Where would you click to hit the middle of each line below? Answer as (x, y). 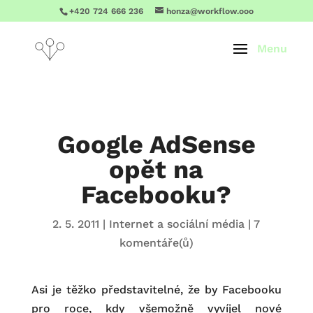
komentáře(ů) (156, 243)
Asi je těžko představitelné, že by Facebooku (156, 290)
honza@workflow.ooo (210, 11)
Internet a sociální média (177, 224)
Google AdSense (156, 145)
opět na (156, 170)
